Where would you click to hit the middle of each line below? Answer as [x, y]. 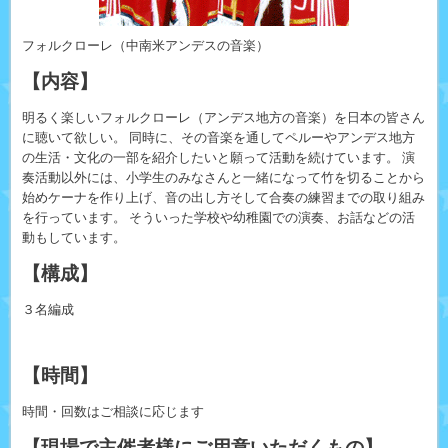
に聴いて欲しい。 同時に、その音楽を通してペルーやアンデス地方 [218, 137]
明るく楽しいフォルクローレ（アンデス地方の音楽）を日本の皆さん [223, 117]
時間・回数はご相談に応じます [112, 411]
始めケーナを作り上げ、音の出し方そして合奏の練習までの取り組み [223, 197]
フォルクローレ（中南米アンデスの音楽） [145, 46]
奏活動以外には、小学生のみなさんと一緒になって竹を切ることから [223, 177]
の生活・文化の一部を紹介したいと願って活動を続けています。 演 [218, 157]
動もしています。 [73, 237]
